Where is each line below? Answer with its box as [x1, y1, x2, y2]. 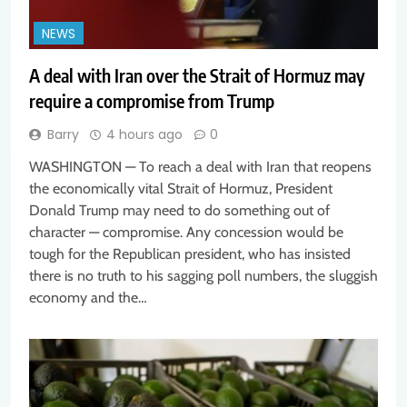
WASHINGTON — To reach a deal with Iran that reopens [29, 158, 372, 176]
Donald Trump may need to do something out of [29, 202, 330, 220]
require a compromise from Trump [29, 89, 274, 113]
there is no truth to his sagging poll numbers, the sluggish [29, 267, 378, 285]
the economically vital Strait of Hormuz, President [29, 180, 333, 198]
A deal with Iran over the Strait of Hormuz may [29, 64, 365, 87]
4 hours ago [106, 125, 183, 144]
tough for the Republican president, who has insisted [29, 245, 351, 263]
